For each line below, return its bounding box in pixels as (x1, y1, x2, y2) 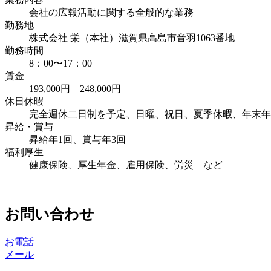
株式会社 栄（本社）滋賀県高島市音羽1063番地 (29, 33, 235, 44)
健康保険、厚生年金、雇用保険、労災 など (29, 160, 223, 171)
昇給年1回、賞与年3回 (29, 134, 126, 145)
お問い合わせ (5, 206, 94, 223)
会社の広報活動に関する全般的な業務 (29, 7, 194, 18)
